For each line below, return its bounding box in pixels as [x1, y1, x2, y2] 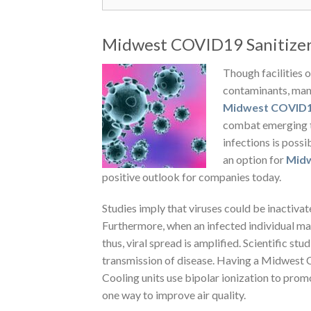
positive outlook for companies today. [102, 169, 283, 183]
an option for [223, 152, 286, 166]
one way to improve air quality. [102, 287, 246, 301]
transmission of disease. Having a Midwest [102, 253, 306, 267]
